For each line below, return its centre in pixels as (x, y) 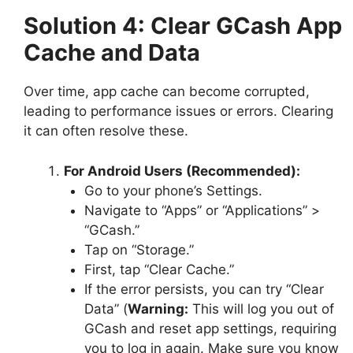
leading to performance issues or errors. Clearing (178, 111)
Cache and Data (112, 53)
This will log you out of (261, 308)
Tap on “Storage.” (139, 249)
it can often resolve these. (106, 131)
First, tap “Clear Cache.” (159, 269)
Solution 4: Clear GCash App (183, 26)
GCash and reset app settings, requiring (210, 328)
